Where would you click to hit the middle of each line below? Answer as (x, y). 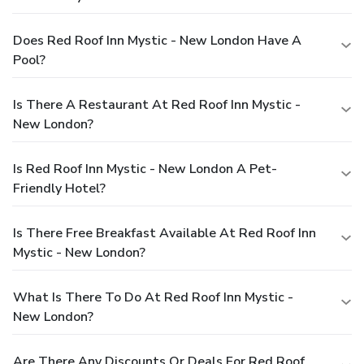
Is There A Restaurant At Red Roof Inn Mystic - (157, 105)
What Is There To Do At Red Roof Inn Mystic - (153, 298)
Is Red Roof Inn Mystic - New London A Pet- (145, 169)
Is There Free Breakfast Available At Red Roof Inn (165, 234)
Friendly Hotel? (59, 189)
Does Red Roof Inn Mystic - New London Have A (157, 41)
